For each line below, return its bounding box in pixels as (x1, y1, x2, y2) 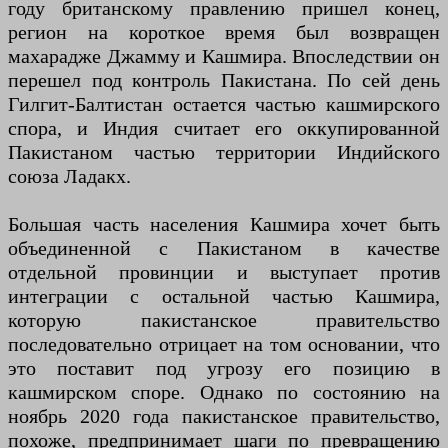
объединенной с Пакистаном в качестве (8, 237, 440, 259)
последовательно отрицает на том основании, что (8, 333, 440, 355)
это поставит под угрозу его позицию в (8, 357, 440, 379)
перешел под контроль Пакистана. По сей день (8, 69, 440, 91)
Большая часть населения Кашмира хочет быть (8, 213, 440, 235)
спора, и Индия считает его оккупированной (8, 117, 440, 139)
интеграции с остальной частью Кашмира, (8, 285, 440, 307)
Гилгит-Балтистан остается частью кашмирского (8, 93, 440, 115)
